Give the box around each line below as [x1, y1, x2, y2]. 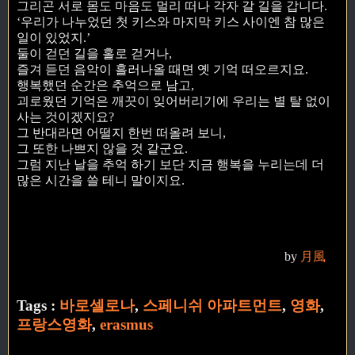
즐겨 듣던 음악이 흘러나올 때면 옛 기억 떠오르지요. [17, 62, 308, 76]
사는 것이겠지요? [17, 109, 114, 124]
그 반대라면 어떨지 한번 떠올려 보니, [17, 125, 226, 139]
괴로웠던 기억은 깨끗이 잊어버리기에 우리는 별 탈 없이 [17, 94, 330, 108]
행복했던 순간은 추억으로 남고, [17, 78, 194, 92]
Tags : [17, 296, 59, 314]
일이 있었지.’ [17, 30, 90, 44]
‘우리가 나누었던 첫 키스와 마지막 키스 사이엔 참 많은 [17, 14, 325, 29]
